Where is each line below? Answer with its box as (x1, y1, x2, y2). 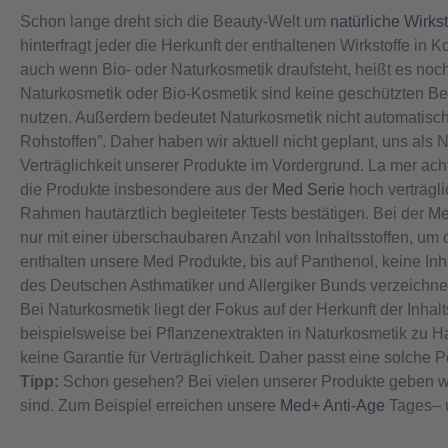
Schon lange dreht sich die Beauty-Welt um (20, 13, 330, 31)
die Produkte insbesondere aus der (20, 181, 272, 199)
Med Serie (272, 181, 345, 199)
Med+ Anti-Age (280, 397, 385, 415)
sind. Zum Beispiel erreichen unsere (20, 397, 280, 415)
